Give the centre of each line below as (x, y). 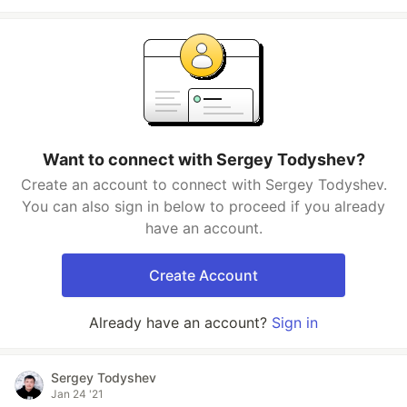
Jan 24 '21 (77, 394)
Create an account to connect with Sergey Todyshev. (203, 184)
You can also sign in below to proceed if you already (203, 206)
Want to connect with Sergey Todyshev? (203, 159)
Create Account (203, 275)
